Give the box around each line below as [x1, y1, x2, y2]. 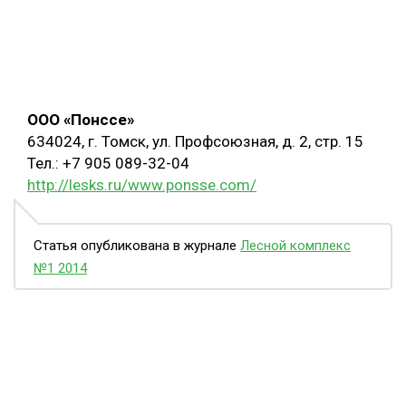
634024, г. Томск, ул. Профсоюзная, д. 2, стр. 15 [27, 132, 363, 151]
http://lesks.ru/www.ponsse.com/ [27, 176, 256, 195]
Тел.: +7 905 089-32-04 [27, 154, 189, 173]
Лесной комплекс [240, 237, 351, 255]
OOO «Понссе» [27, 111, 134, 130]
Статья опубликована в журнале [34, 237, 240, 255]
